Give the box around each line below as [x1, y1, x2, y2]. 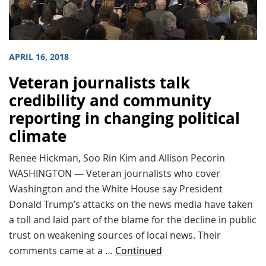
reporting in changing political [9, 108, 240, 129]
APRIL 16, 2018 [9, 51, 69, 64]
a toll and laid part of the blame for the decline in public [9, 213, 256, 227]
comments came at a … [9, 244, 115, 258]
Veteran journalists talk [9, 72, 190, 94]
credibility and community [9, 90, 211, 112]
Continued [115, 244, 162, 258]
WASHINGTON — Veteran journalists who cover [9, 167, 220, 180]
